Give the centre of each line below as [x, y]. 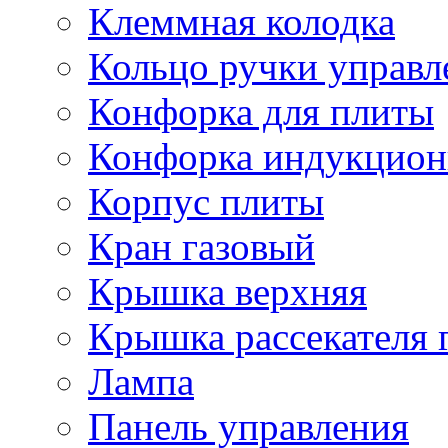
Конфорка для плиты [261, 111]
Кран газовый [201, 246]
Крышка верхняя [227, 291]
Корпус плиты [206, 201]
